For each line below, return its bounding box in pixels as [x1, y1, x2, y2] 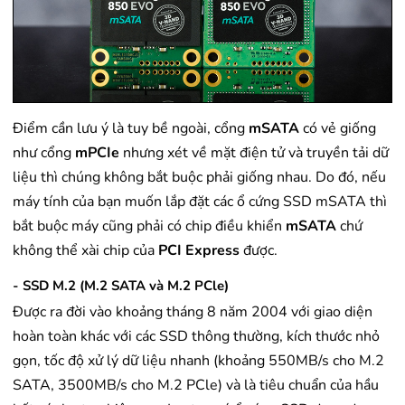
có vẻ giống [303, 118, 376, 139]
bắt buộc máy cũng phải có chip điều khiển [13, 216, 286, 237]
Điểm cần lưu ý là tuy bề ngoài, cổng [13, 118, 249, 139]
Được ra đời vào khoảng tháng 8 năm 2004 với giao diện [13, 302, 372, 323]
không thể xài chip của [13, 240, 158, 261]
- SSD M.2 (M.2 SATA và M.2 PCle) [13, 277, 229, 296]
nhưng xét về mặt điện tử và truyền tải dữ [119, 143, 389, 164]
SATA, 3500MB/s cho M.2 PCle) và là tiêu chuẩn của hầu [13, 375, 379, 396]
